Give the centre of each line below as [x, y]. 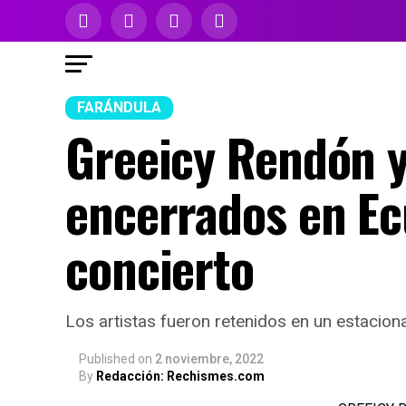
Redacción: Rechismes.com [180, 376]
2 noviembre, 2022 [209, 359]
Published [107, 359]
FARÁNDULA [119, 107]
